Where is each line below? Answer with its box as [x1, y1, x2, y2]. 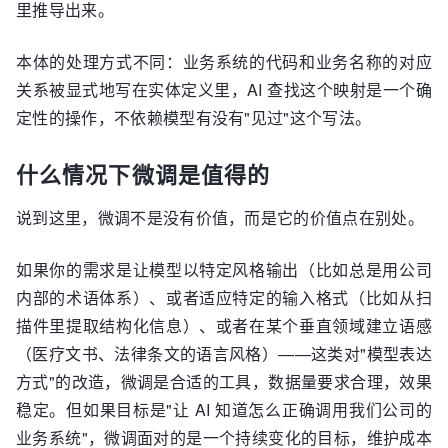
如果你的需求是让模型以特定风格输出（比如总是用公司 [16, 258, 432, 281]
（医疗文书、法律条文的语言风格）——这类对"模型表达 [16, 342, 432, 365]
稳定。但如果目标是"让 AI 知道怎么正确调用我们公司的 [16, 398, 432, 421]
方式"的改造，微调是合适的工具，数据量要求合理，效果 [16, 370, 432, 393]
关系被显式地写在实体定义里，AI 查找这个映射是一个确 [16, 78, 432, 101]
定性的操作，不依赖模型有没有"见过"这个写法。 [16, 106, 372, 129]
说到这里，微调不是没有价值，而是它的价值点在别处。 [16, 206, 424, 229]
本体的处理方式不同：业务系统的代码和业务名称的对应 [16, 50, 432, 73]
